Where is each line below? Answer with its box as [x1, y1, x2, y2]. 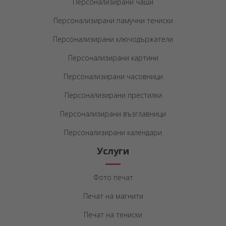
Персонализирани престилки [64, 90, 162, 100]
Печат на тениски [84, 209, 142, 219]
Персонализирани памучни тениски [53, 15, 173, 25]
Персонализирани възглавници [60, 108, 166, 119]
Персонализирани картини [68, 52, 158, 63]
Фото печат [93, 172, 133, 182]
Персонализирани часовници [63, 71, 163, 81]
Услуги [97, 144, 129, 157]
